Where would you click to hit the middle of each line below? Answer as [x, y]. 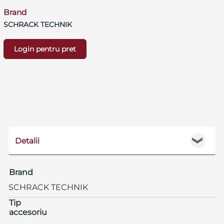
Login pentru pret [45, 49]
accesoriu [28, 212]
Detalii [27, 140]
